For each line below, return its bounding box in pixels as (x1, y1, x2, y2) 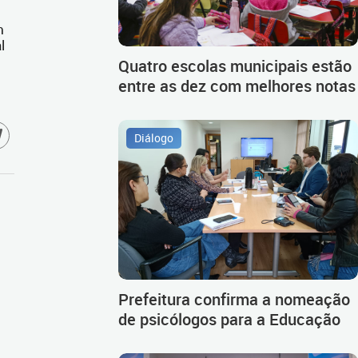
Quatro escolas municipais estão (118, 54, 352, 77)
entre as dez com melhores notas (118, 74, 356, 97)
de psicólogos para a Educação (118, 308, 340, 330)
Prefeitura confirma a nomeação (118, 288, 350, 310)
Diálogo (134, 131, 173, 145)
